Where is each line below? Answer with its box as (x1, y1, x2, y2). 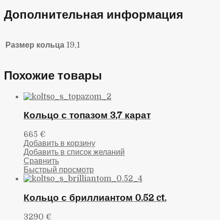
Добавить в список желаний (24, 148, 125, 157)
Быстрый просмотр (24, 165, 94, 175)
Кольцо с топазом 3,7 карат (24, 110, 151, 121)
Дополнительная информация (4, 8, 183, 22)
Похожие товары (4, 68, 102, 82)
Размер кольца (5, 40, 64, 50)
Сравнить (24, 157, 59, 166)
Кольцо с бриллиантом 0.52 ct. (24, 192, 166, 203)
